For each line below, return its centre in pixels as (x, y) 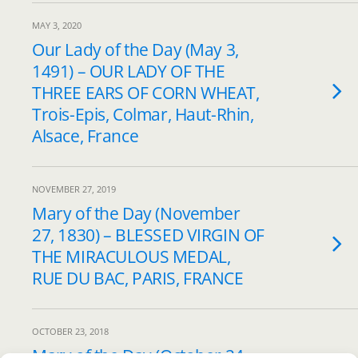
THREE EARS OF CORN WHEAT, (146, 93)
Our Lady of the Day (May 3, (135, 50)
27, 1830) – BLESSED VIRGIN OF (148, 235)
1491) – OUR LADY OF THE (129, 71)
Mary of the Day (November (136, 213)
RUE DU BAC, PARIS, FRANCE (138, 278)
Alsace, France (86, 136)
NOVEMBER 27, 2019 (74, 189)
